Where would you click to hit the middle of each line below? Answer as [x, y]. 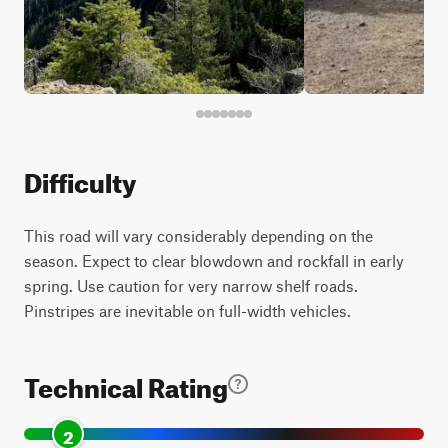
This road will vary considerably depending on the [198, 235]
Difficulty [80, 178]
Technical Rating [126, 383]
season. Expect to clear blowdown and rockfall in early [214, 260]
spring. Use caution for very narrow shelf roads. [191, 285]
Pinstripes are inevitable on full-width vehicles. [187, 310]
